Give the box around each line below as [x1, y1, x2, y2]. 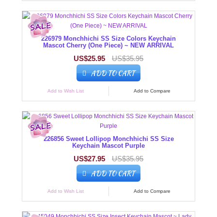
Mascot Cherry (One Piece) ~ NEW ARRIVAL [43, 42, 174, 49]
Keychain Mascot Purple [72, 142, 145, 150]
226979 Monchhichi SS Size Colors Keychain [41, 35, 176, 43]
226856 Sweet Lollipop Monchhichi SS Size [43, 135, 174, 143]
